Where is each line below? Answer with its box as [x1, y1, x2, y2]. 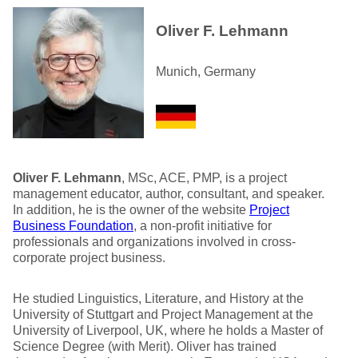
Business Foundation [13, 219, 133, 233]
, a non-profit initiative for [133, 219, 272, 233]
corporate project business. [13, 251, 165, 265]
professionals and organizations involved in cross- [13, 235, 296, 249]
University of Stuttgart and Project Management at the [13, 308, 313, 321]
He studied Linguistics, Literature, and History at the [13, 292, 304, 305]
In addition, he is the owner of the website [13, 203, 249, 217]
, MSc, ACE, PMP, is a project [121, 171, 287, 185]
